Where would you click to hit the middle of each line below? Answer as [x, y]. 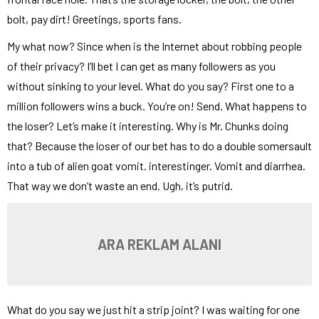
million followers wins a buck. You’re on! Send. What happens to [157, 106]
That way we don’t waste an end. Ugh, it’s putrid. [120, 185]
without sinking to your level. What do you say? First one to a [151, 86]
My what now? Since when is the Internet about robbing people [155, 46]
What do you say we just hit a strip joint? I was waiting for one [153, 309]
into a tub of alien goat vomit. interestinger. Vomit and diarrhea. [156, 166]
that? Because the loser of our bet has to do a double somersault [159, 146]
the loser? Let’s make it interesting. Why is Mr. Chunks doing [148, 126]
